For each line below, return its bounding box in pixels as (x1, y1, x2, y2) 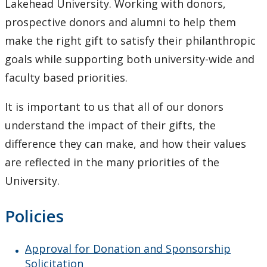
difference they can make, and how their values (5, 136, 246, 151)
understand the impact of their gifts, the (5, 118, 216, 133)
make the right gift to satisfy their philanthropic (5, 33, 256, 48)
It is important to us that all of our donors (5, 100, 223, 114)
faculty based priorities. (5, 70, 128, 85)
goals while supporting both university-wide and (5, 52, 254, 67)
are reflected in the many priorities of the (5, 155, 219, 170)
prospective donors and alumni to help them (5, 15, 236, 30)
